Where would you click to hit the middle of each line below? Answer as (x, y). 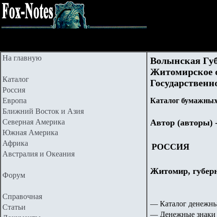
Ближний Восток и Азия (43, 111)
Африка (15, 143)
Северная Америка (34, 122)
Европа (15, 101)
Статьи (14, 207)
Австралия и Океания (39, 154)
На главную (22, 58)
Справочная (22, 196)
